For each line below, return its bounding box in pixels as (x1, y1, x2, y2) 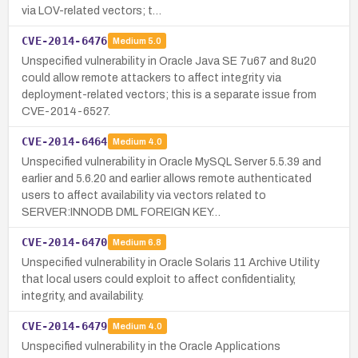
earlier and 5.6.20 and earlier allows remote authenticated (22, 172, 312, 185)
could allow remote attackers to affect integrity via (22, 71, 281, 84)
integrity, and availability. (22, 289, 144, 302)
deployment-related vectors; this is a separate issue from (22, 88, 316, 101)
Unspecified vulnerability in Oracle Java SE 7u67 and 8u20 (22, 54, 316, 67)
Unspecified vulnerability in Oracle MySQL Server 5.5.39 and (22, 155, 321, 168)
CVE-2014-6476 (22, 34, 108, 47)
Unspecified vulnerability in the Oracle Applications (22, 340, 280, 352)
